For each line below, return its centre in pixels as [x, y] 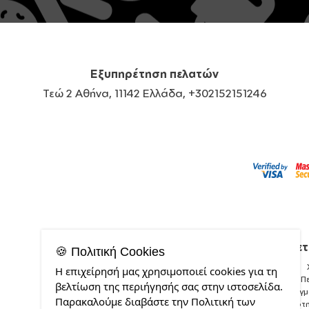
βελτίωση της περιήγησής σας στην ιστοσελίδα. [169, 286]
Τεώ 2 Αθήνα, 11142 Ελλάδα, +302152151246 [154, 93]
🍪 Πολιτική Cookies [110, 252]
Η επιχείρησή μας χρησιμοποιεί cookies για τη [166, 271]
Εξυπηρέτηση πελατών [154, 74]
